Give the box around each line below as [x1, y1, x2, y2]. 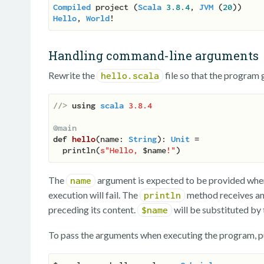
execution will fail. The [48, 189, 140, 201]
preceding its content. [48, 204, 137, 216]
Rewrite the [48, 70, 97, 81]
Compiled [53, 2, 91, 12]
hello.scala [101, 71, 159, 81]
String [128, 134, 157, 144]
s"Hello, [100, 146, 143, 156]
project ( [91, 2, 138, 12]
